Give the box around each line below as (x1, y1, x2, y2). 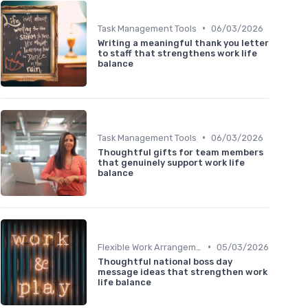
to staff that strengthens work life (98, 47, 257, 58)
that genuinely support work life (98, 157, 245, 168)
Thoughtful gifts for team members (98, 146, 263, 157)
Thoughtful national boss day (98, 256, 232, 267)
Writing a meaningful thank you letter (98, 37, 269, 48)
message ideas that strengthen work (98, 266, 267, 277)
